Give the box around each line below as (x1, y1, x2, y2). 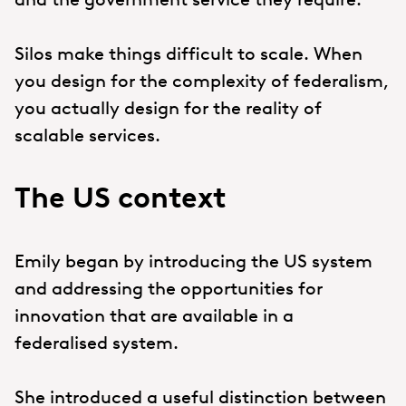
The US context (14, 179, 226, 215)
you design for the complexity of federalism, (14, 69, 389, 92)
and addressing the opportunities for (14, 276, 323, 299)
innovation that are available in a (14, 304, 294, 326)
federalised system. (14, 331, 179, 353)
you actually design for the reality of (14, 96, 322, 119)
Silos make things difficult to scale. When (14, 42, 362, 64)
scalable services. (14, 123, 160, 146)
